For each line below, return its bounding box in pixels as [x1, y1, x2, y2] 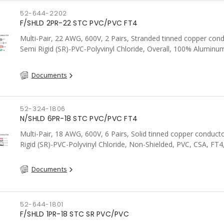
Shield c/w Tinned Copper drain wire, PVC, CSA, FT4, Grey [19, 54, 205, 64]
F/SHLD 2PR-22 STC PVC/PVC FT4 [19, 18, 138, 28]
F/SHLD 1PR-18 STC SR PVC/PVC [19, 209, 129, 219]
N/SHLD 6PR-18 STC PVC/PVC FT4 [19, 113, 138, 123]
